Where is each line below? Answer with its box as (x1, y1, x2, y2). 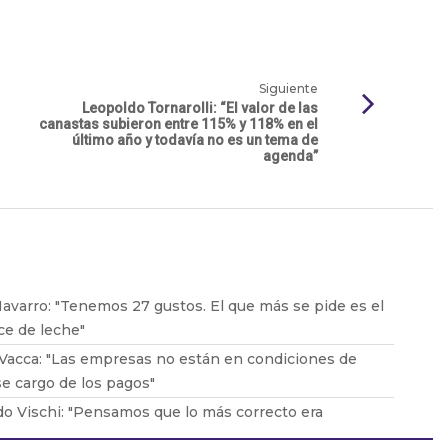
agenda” (263, 148, 318, 165)
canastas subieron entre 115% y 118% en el (39, 116, 318, 133)
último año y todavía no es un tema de (72, 132, 318, 149)
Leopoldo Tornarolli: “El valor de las (82, 100, 318, 117)
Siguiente (259, 81, 318, 97)
